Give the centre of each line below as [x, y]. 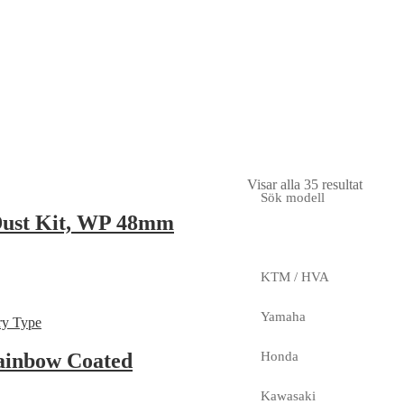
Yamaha [283, 316]
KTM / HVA [294, 276]
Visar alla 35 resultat [304, 184]
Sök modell [292, 197]
